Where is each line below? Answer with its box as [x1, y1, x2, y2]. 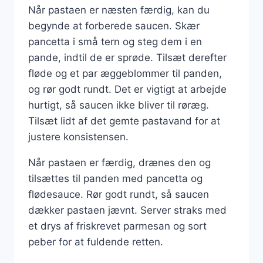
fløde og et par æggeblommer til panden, [28, 67, 222, 79]
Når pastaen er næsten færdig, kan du [28, 4, 210, 16]
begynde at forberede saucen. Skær [28, 19, 200, 32]
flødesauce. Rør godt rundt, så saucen [28, 188, 209, 200]
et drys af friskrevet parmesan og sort [28, 220, 207, 232]
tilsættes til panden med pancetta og [28, 172, 203, 184]
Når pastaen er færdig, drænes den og [28, 156, 211, 168]
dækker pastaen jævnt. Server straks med [28, 204, 227, 216]
